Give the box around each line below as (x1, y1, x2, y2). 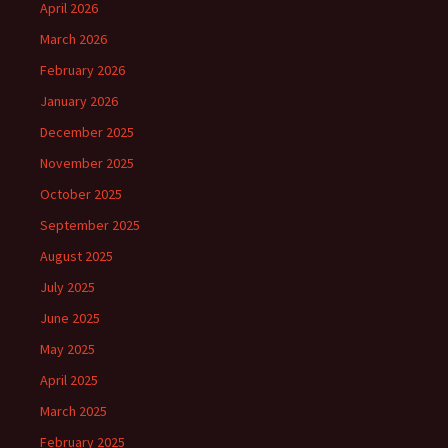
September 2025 (40, 216, 140, 235)
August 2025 (40, 247, 113, 266)
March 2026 (40, 30, 107, 49)
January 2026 (40, 92, 118, 111)
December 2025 (40, 123, 134, 142)
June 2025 (40, 309, 100, 328)
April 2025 (40, 371, 98, 390)
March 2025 (40, 402, 107, 421)
